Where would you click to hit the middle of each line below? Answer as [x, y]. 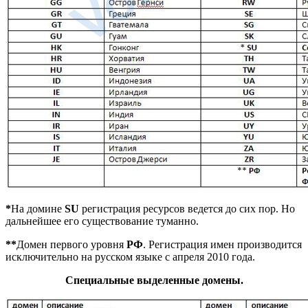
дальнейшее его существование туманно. [102, 221]
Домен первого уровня [71, 245]
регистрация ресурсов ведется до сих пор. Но [187, 209]
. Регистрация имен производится [222, 245]
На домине [38, 209]
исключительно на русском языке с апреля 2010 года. [130, 257]
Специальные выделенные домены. [154, 280]
